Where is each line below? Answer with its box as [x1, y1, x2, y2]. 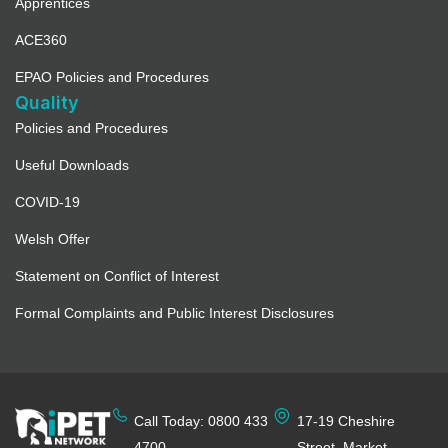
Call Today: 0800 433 [133, 413, 268, 430]
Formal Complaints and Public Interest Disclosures [15, 305, 334, 322]
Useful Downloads [15, 157, 129, 174]
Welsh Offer [15, 231, 90, 248]
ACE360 [15, 32, 67, 49]
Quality [15, 92, 79, 114]
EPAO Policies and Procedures [15, 69, 209, 86]
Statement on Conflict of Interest [15, 268, 219, 285]
